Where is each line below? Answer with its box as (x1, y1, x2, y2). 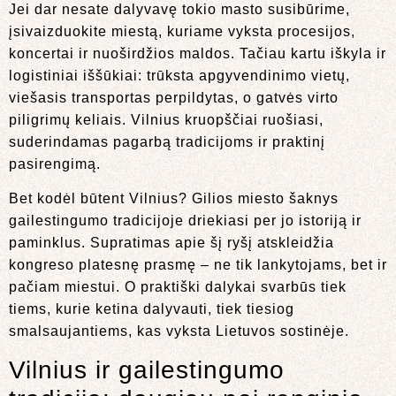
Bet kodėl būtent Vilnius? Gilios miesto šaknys (9, 191, 339, 207)
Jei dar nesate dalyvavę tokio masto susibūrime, (9, 2, 350, 18)
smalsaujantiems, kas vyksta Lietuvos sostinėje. (9, 324, 349, 339)
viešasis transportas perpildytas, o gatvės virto (9, 90, 339, 106)
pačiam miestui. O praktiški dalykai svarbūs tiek (9, 279, 346, 295)
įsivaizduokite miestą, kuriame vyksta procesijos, (9, 24, 355, 40)
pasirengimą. (9, 156, 101, 172)
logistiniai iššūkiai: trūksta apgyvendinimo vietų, (9, 68, 350, 84)
